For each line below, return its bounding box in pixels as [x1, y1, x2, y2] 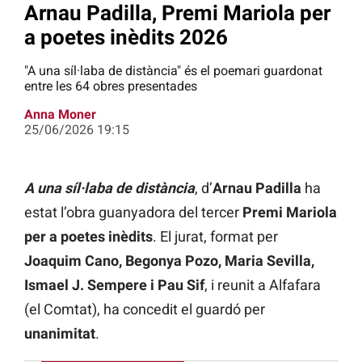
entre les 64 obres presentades [24, 78, 197, 95]
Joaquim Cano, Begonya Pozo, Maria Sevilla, [24, 252, 314, 270]
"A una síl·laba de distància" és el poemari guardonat [24, 63, 322, 79]
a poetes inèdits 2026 [24, 24, 228, 49]
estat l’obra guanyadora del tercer [24, 204, 239, 221]
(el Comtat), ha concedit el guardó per [24, 301, 265, 318]
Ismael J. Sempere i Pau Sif [24, 276, 204, 294]
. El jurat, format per [153, 228, 278, 246]
